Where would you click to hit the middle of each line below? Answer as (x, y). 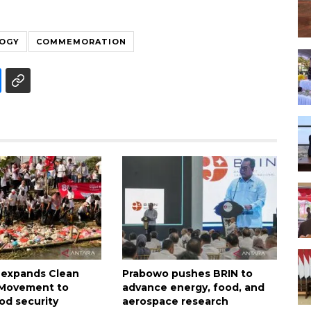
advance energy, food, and (193, 287)
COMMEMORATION (81, 41)
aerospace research (175, 301)
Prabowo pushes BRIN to (187, 273)
